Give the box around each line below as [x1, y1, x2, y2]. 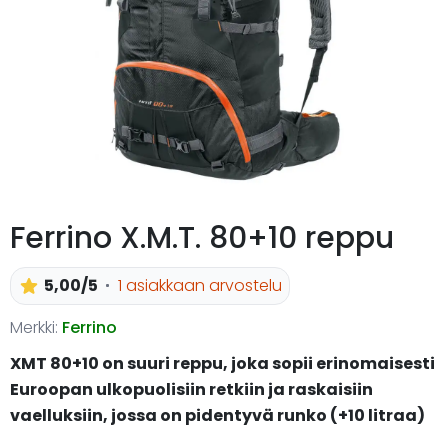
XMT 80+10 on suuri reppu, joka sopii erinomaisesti [10, 351, 435, 375]
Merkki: [10, 315, 58, 339]
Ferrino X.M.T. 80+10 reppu [10, 216, 394, 259]
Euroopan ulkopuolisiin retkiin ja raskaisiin [10, 377, 373, 401]
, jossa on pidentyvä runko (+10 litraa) [103, 403, 425, 427]
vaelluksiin [10, 403, 103, 427]
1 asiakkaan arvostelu [117, 273, 282, 297]
